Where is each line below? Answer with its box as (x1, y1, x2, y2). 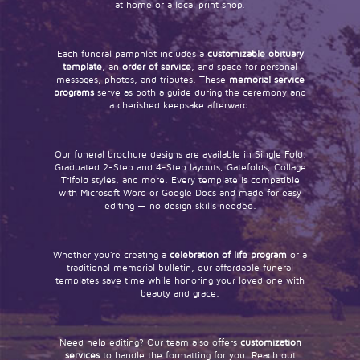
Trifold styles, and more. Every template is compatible (60, 174, 300, 186)
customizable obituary (207, 48, 304, 59)
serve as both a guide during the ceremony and (94, 87, 306, 98)
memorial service (228, 74, 305, 85)
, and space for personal (191, 61, 297, 72)
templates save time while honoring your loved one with (55, 275, 305, 286)
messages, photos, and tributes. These (55, 74, 229, 85)
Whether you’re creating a (53, 249, 170, 260)
